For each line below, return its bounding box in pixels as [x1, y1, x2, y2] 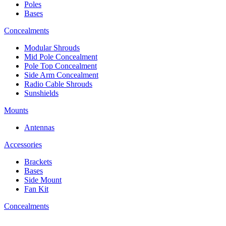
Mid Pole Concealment [24, 52, 97, 61]
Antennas [24, 123, 54, 132]
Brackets [24, 157, 52, 166]
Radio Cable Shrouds [24, 79, 92, 88]
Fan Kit [24, 184, 48, 193]
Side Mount [24, 175, 62, 184]
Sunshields [24, 88, 59, 97]
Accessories [4, 140, 42, 149]
